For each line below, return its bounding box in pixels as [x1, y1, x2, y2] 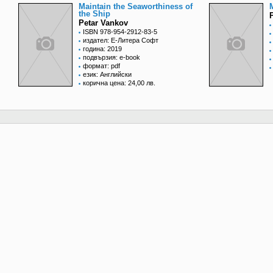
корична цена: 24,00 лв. [83, 79, 155, 87]
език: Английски [83, 71, 132, 79]
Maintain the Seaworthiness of [79, 2, 193, 12]
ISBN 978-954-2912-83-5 [83, 28, 157, 36]
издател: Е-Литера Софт [83, 37, 158, 44]
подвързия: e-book [83, 54, 140, 62]
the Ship [79, 9, 110, 19]
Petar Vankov [79, 18, 128, 28]
